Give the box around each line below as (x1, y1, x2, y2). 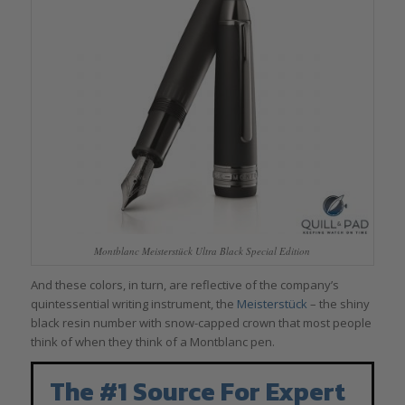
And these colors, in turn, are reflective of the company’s (30, 276, 339, 293)
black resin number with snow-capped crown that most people (30, 314, 372, 331)
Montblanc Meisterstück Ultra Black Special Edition (94, 243, 311, 258)
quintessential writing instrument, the (30, 295, 237, 312)
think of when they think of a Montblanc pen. (30, 333, 275, 350)
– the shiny (306, 295, 370, 312)
